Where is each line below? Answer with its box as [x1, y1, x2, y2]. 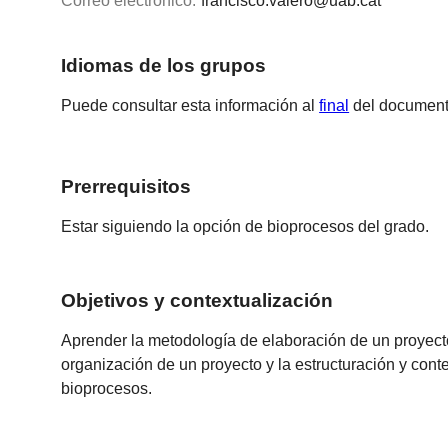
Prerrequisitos [61, 176, 192, 198]
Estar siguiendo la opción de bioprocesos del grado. [61, 218, 430, 236]
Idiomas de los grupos [61, 54, 267, 76]
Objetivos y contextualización [61, 289, 334, 311]
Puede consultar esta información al [61, 96, 320, 114]
